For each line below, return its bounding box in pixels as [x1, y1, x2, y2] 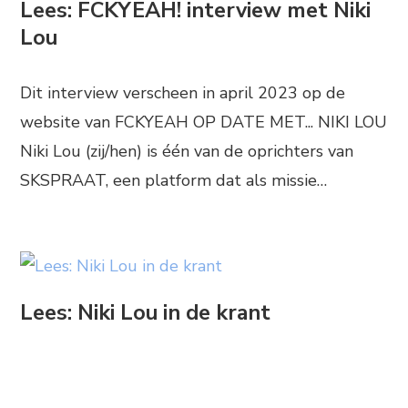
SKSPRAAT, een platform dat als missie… [20, 169, 328, 192]
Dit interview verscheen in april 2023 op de [20, 82, 346, 105]
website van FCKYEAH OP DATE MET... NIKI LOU [20, 111, 388, 134]
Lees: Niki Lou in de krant [20, 297, 271, 327]
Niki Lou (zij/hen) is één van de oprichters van [20, 140, 354, 163]
